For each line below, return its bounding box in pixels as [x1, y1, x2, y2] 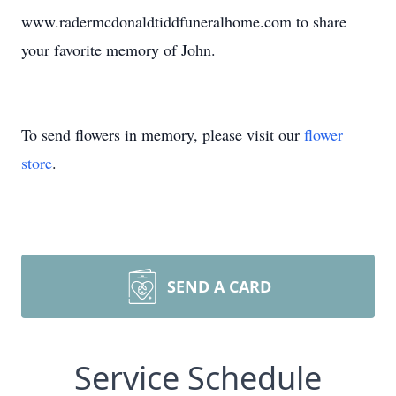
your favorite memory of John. [21, 39, 216, 60]
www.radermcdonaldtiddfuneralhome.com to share [21, 11, 346, 32]
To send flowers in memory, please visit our [21, 124, 304, 145]
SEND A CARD [167, 276, 271, 297]
